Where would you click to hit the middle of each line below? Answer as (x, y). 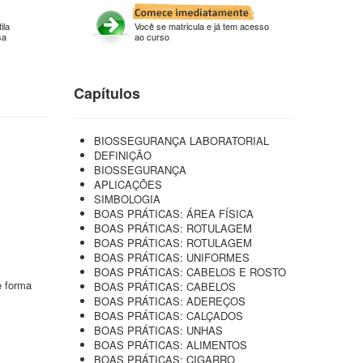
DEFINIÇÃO (123, 155)
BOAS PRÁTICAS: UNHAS (158, 330)
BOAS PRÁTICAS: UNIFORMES (172, 257)
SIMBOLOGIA (127, 199)
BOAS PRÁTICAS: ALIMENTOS (171, 345)
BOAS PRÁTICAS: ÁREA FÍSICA (174, 214)
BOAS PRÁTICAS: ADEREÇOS (170, 301)
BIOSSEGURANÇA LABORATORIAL (181, 141)
